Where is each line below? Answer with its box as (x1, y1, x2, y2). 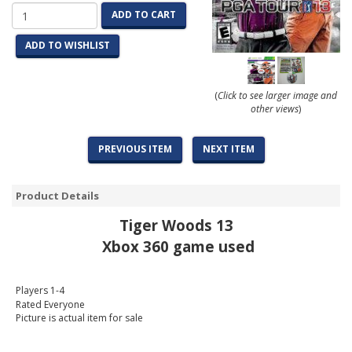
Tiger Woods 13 (119, 215, 233, 236)
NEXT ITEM (202, 142, 255, 156)
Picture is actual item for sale (16, 311, 143, 325)
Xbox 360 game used (97, 236, 255, 257)
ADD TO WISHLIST (25, 38, 110, 52)
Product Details (16, 189, 99, 203)
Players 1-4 (16, 284, 64, 298)
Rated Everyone (16, 298, 85, 312)
